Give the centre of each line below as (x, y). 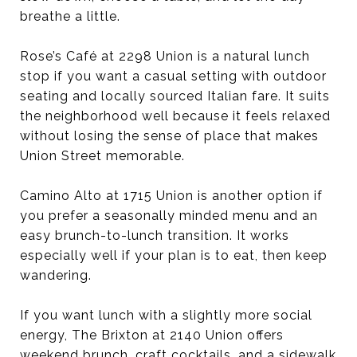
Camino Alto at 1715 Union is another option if (171, 195)
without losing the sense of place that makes (169, 135)
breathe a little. (70, 16)
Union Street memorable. (102, 155)
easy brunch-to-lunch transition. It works (155, 235)
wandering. (56, 275)
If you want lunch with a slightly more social (166, 315)
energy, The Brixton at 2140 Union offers (152, 335)
